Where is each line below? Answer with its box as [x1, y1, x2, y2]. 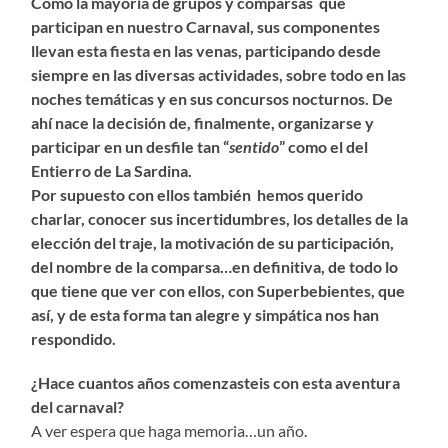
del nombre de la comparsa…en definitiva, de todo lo [31, 257, 399, 277]
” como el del [279, 137, 369, 157]
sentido [229, 137, 280, 157]
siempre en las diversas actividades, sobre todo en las [31, 65, 407, 85]
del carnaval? [31, 397, 125, 417]
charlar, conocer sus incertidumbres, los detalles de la [31, 209, 409, 229]
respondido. [31, 329, 117, 349]
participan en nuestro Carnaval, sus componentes [31, 17, 381, 37]
